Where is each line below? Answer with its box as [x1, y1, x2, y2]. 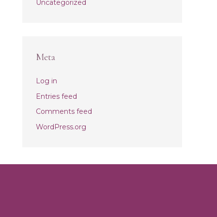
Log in [36, 77, 57, 85]
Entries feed [36, 92, 77, 101]
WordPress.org [36, 122, 86, 131]
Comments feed [36, 107, 92, 116]
